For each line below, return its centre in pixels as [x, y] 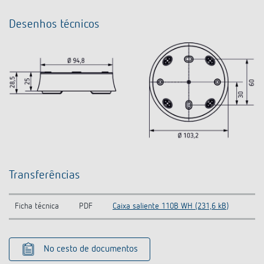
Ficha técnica [37, 206]
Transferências [44, 175]
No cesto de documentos [91, 249]
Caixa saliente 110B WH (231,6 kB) [171, 206]
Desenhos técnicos [54, 24]
